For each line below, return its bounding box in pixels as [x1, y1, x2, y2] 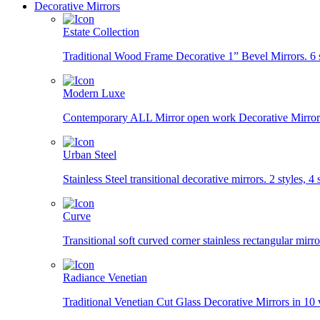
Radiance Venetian [63, 271, 147, 284]
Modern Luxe [63, 87, 125, 99]
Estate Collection [63, 26, 139, 38]
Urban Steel [63, 149, 116, 161]
